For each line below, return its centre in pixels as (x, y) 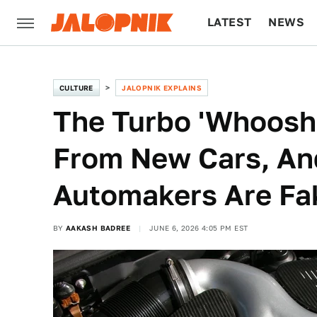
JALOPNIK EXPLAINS (162, 88)
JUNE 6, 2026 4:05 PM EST (198, 228)
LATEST (230, 22)
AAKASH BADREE (98, 228)
